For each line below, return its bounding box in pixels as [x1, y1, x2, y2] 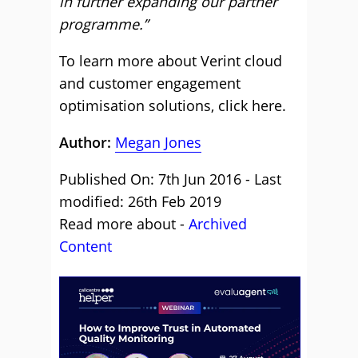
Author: [59, 133, 115, 152]
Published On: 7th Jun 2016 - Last [59, 169, 281, 189]
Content [59, 237, 112, 256]
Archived [189, 214, 247, 233]
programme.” [59, 14, 148, 34]
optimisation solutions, [59, 96, 218, 115]
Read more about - [59, 214, 189, 233]
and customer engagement [59, 74, 241, 93]
